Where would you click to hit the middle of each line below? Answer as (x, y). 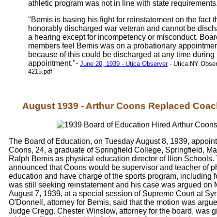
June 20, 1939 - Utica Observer (124, 64)
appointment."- (54, 63)
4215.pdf (40, 72)
